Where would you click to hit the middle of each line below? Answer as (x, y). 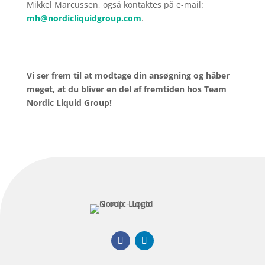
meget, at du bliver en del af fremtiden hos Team (126, 89)
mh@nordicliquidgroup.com (84, 18)
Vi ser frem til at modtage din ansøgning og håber (128, 75)
